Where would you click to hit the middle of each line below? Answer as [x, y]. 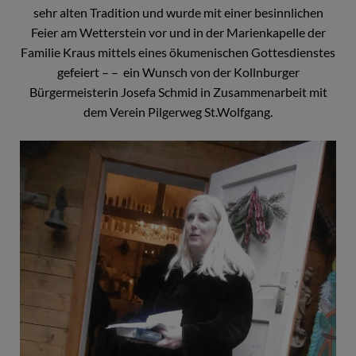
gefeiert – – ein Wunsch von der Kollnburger [178, 72]
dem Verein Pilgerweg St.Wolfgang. [178, 112]
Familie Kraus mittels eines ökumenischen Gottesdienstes [178, 52]
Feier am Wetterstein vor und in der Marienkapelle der [178, 33]
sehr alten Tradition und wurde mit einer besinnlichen [178, 13]
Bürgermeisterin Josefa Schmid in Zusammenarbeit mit [178, 92]
